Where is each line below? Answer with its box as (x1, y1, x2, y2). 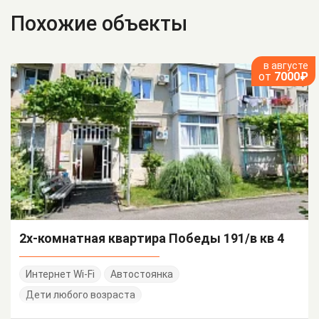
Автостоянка (110, 268, 173, 280)
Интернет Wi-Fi (26, 268, 95, 280)
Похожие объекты (11, 11, 187, 36)
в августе (263, 60, 308, 71)
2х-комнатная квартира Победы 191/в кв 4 (19, 231, 284, 246)
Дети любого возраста (26, 289, 135, 300)
